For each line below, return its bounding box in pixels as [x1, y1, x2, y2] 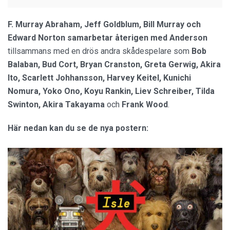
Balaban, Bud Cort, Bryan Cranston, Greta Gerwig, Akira [8, 59, 221, 69]
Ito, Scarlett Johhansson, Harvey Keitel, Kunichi [8, 72, 191, 83]
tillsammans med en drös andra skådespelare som [8, 46, 191, 56]
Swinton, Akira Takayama [8, 99, 105, 109]
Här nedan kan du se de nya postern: [8, 123, 148, 133]
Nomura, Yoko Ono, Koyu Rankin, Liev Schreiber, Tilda [8, 86, 215, 96]
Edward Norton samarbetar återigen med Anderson [8, 32, 207, 43]
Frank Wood [122, 99, 168, 109]
